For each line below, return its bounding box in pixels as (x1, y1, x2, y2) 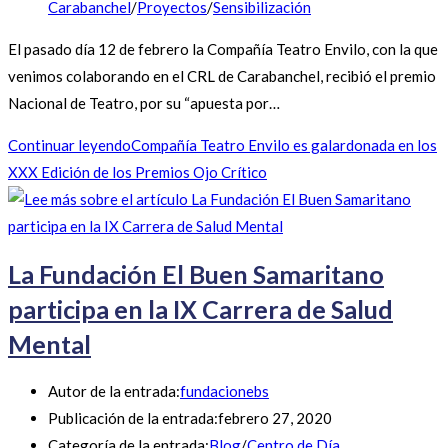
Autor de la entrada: (48, 382, 180, 401)
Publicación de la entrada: (48, 409, 218, 428)
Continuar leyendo (8, 136, 131, 155)
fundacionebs (180, 382, 269, 401)
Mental (8, 328, 91, 359)
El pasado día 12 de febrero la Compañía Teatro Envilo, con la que (8, 40, 438, 59)
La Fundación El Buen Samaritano (8, 258, 384, 289)
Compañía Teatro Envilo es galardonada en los (131, 136, 437, 155)
